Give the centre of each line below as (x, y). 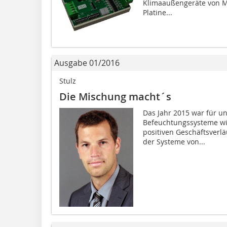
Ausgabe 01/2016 (87, 63)
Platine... (157, 12)
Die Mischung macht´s (115, 96)
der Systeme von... (174, 141)
